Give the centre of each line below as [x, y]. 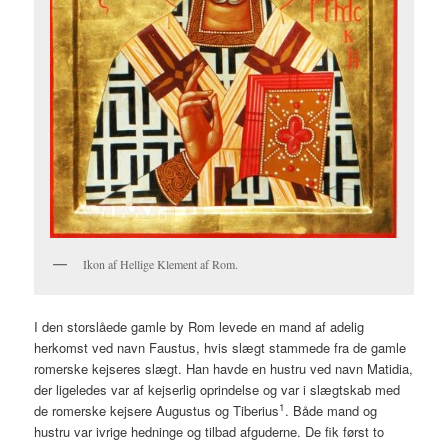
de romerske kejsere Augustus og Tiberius [157, 411]
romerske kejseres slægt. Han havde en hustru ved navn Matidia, [224, 369]
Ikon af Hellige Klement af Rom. [161, 263]
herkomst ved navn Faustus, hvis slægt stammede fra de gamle [220, 348]
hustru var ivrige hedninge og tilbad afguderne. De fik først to [209, 432]
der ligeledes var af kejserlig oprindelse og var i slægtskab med [217, 390]
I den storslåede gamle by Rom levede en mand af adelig [199, 327]
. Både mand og [331, 411]
